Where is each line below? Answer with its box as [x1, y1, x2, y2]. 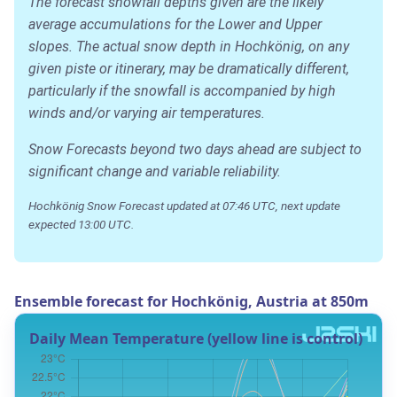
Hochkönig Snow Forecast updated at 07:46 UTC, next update [28, 198, 340, 213]
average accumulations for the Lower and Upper [28, 15, 322, 33]
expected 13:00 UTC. [28, 216, 134, 231]
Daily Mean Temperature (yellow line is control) [29, 328, 362, 348]
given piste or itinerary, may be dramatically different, [28, 59, 349, 77]
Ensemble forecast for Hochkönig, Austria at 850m [14, 291, 369, 311]
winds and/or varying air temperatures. [28, 104, 265, 121]
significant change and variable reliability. [28, 162, 281, 180]
